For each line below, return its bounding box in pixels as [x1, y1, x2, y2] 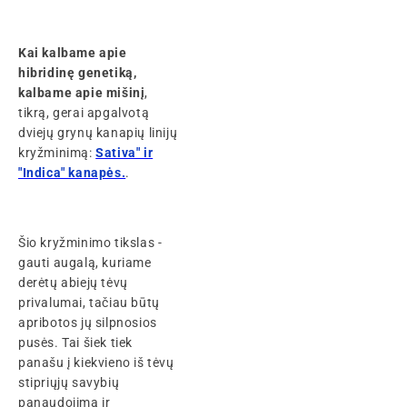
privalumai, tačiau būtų [18, 294, 160, 310]
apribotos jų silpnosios [18, 314, 157, 330]
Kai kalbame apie [18, 45, 127, 60]
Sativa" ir [95, 144, 154, 160]
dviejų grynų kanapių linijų [18, 124, 178, 140]
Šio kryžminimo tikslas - [18, 234, 163, 250]
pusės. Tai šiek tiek [18, 334, 133, 350]
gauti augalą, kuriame [18, 254, 152, 270]
